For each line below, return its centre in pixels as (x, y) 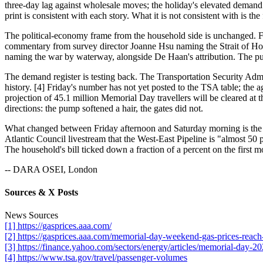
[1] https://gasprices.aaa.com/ (58, 226)
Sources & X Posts (41, 193)
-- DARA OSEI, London (51, 169)
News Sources (31, 215)
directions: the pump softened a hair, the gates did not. (104, 108)
